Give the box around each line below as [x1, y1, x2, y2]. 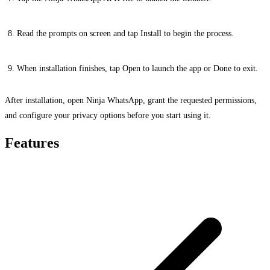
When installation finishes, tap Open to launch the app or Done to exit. [17, 63, 258, 73]
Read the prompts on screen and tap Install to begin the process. [17, 28, 234, 38]
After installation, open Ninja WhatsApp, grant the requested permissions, [5, 95, 257, 105]
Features [5, 135, 59, 151]
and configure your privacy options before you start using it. [5, 110, 211, 121]
